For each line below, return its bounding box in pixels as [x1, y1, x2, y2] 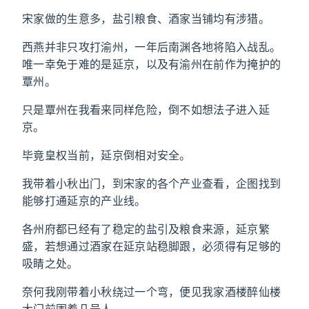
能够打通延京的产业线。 [22, 194, 146, 208]
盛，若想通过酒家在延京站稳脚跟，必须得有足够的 [22, 239, 281, 253]
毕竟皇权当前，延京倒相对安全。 [22, 148, 191, 162]
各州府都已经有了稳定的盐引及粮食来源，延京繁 [22, 222, 270, 236]
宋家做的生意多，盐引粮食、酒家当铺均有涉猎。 [22, 12, 270, 26]
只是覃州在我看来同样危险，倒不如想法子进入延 [22, 103, 270, 117]
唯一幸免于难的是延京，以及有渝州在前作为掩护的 [22, 57, 281, 71]
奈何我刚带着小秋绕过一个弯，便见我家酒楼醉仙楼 [22, 285, 281, 299]
